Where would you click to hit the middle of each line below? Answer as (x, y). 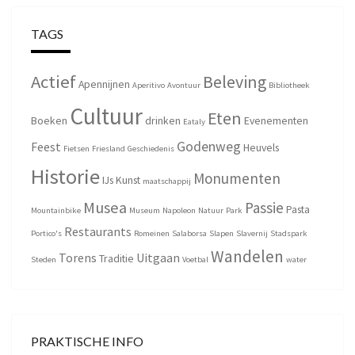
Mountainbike (56, 210)
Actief (53, 81)
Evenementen (276, 120)
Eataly (194, 121)
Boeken (49, 120)
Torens (78, 257)
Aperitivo (149, 85)
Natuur (211, 210)
